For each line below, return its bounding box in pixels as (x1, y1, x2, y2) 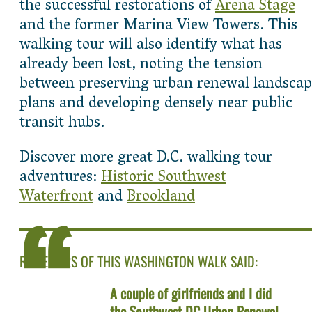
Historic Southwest (101, 163, 226, 193)
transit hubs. (19, 109, 104, 139)
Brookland (127, 182, 195, 212)
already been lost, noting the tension (19, 50, 263, 80)
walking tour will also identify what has (19, 31, 282, 61)
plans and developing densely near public (19, 89, 292, 119)
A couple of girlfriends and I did (110, 283, 272, 304)
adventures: (19, 163, 101, 193)
